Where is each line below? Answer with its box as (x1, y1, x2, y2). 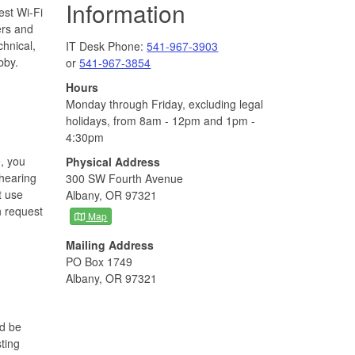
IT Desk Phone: (66, 37, 147, 54)
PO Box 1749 (66, 253, 133, 269)
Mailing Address (66, 236, 155, 253)
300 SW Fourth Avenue (66, 170, 184, 186)
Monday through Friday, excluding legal (66, 95, 264, 112)
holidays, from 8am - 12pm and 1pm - (66, 112, 256, 128)
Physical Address (66, 153, 161, 170)
